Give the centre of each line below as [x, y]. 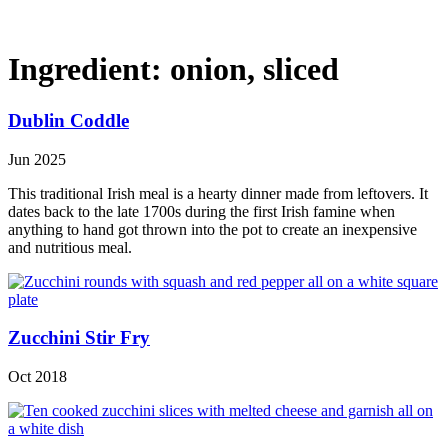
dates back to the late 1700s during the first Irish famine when [201, 211]
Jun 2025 [37, 159]
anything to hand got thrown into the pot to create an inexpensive [212, 229]
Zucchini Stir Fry [79, 338]
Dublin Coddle [68, 120]
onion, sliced [254, 69]
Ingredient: [89, 69]
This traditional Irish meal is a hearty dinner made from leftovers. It [218, 193]
